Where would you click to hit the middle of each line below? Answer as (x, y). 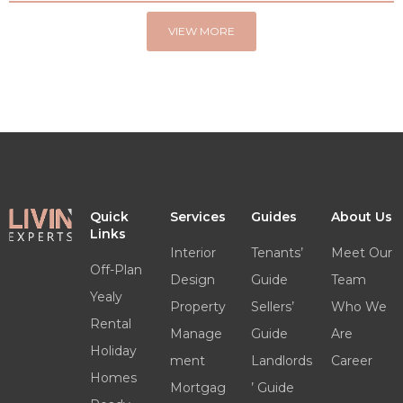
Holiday (113, 351)
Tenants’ (277, 253)
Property (198, 307)
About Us (362, 217)
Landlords (281, 361)
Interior (193, 253)
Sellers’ (272, 307)
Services (198, 217)
